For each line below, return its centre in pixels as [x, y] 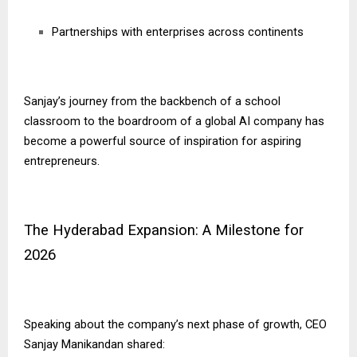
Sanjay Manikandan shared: [94, 345]
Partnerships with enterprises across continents [178, 32]
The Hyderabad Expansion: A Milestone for [164, 231]
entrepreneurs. [62, 161]
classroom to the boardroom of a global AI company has [174, 122]
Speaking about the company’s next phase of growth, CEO [175, 325]
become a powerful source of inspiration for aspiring [163, 141]
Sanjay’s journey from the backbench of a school [152, 102]
